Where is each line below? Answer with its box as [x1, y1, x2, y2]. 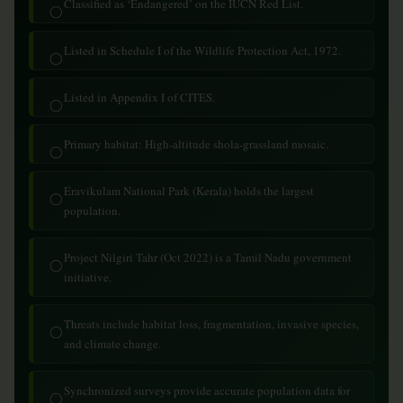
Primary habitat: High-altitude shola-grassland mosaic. [64, 136, 328, 152]
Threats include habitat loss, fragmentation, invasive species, [64, 316, 359, 332]
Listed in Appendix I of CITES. [64, 89, 215, 105]
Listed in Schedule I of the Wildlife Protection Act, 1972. [64, 42, 341, 58]
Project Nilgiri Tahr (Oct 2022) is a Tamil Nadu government [64, 249, 352, 265]
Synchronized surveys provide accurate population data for [64, 382, 350, 399]
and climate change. [64, 336, 161, 352]
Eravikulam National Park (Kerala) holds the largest [64, 183, 314, 199]
